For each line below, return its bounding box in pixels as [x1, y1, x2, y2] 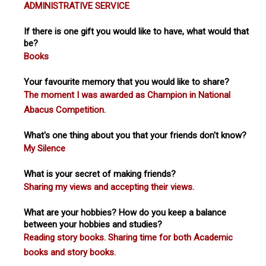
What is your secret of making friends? [24, 168, 176, 179]
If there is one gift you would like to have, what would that [24, 26, 249, 37]
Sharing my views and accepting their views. [24, 181, 194, 192]
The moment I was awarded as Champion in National [24, 89, 230, 100]
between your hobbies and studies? [24, 218, 162, 230]
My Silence [24, 142, 65, 154]
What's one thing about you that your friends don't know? [24, 129, 246, 141]
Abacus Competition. [24, 104, 106, 115]
